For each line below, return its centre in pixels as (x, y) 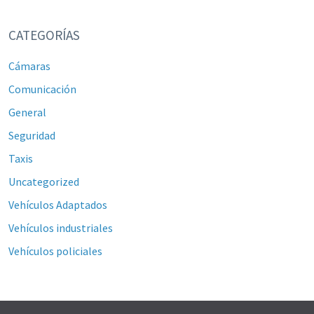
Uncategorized (43, 182)
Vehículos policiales (55, 251)
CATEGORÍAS (44, 35)
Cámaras (29, 66)
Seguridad (32, 135)
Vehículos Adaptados (57, 205)
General (27, 112)
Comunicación (42, 89)
